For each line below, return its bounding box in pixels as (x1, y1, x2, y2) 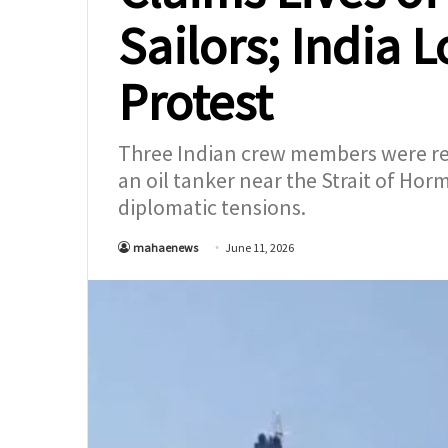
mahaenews (133, 239, 198, 255)
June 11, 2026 (225, 239, 294, 255)
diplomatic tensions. (118, 192, 306, 221)
